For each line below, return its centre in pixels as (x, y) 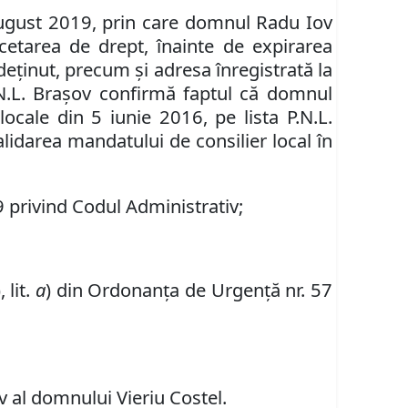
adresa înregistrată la (243, 70)
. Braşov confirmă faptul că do (154, 93)
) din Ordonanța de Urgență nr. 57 (189, 290)
